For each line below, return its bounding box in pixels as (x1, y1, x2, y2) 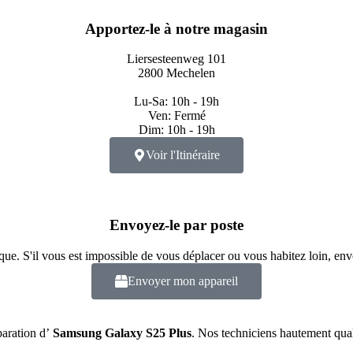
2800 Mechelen (138, 66, 215, 80)
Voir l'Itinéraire (146, 148, 220, 162)
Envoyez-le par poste (110, 217, 243, 234)
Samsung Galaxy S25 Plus (53, 325, 191, 340)
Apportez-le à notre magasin (85, 20, 268, 37)
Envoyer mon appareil (128, 273, 238, 288)
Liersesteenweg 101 (127, 52, 226, 66)
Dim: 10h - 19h (138, 123, 215, 137)
